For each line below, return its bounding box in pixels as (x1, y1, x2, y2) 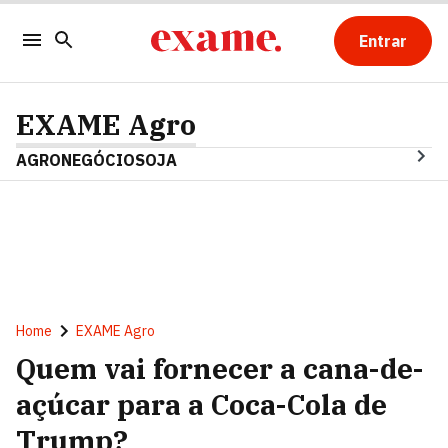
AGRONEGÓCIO (16, 150, 135, 170)
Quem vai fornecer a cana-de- (16, 350, 423, 387)
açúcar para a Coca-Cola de (16, 386, 387, 423)
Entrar (358, 31, 407, 51)
